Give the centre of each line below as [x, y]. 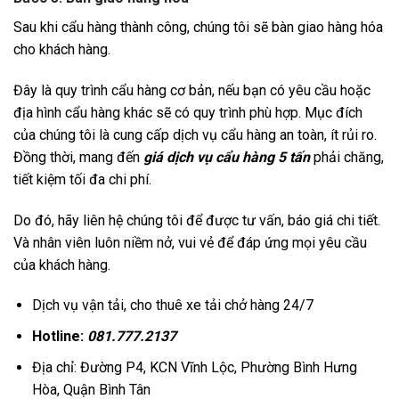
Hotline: [57, 337]
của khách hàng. [62, 265]
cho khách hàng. [62, 50]
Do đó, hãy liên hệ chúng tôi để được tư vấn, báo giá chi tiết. [197, 220]
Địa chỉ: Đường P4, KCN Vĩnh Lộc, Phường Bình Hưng [194, 367]
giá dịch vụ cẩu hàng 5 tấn [225, 157]
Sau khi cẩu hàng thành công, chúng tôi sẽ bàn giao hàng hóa [198, 28]
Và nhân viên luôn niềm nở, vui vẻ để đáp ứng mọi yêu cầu [190, 242]
